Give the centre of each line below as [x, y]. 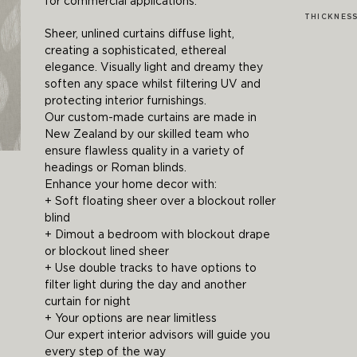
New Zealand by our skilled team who [147, 135]
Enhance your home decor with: [130, 185]
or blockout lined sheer [106, 252]
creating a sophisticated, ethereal [135, 51]
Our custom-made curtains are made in [150, 118]
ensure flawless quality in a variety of [144, 151]
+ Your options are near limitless [130, 319]
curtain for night [87, 302]
